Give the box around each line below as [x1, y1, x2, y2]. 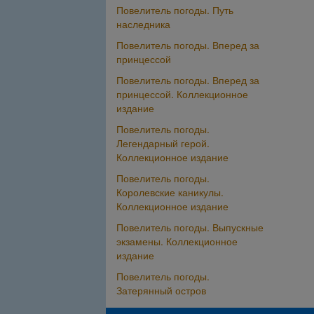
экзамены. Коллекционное [116, 234, 238, 249]
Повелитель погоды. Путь [116, 3, 233, 18]
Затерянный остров [116, 283, 206, 298]
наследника [116, 17, 170, 32]
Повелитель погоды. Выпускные [116, 220, 264, 235]
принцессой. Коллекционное [116, 87, 248, 102]
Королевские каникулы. [116, 185, 224, 200]
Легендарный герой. [116, 136, 210, 151]
